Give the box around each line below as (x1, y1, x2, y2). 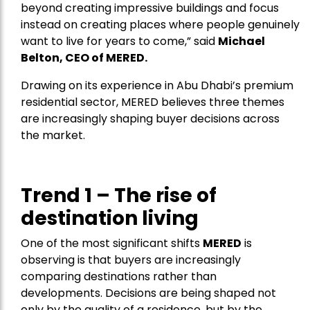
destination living (21, 205, 203, 232)
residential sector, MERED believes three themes (21, 94, 284, 111)
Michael (218, 33, 265, 50)
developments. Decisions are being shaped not (21, 285, 276, 302)
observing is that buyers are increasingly (21, 252, 241, 268)
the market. (21, 127, 85, 144)
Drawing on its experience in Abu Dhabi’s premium (21, 77, 293, 94)
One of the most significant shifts (21, 235, 203, 252)
